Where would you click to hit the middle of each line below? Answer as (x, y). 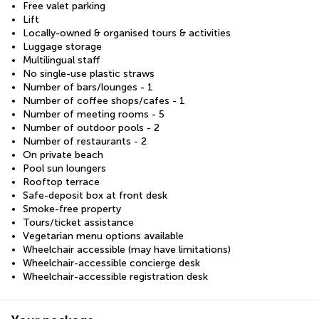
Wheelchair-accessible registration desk (115, 276)
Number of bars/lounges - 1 (88, 87)
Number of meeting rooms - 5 (94, 114)
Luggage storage (62, 46)
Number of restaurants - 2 (85, 141)
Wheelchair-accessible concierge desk (111, 263)
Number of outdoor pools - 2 (91, 127)
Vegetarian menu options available (103, 236)
